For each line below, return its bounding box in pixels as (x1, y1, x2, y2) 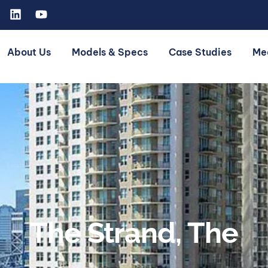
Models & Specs (71, 46, 148, 58)
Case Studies (168, 46, 232, 58)
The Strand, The (30, 215, 238, 249)
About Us (7, 46, 51, 58)
